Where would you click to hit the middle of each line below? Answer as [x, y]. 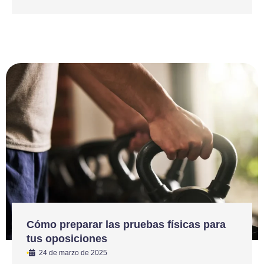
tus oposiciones [67, 238]
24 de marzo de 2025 [73, 253]
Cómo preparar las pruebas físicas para [126, 224]
